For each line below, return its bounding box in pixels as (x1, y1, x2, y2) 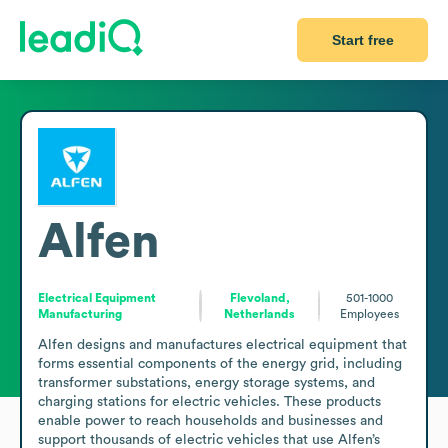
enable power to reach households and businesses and (38, 413, 383, 428)
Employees (339, 307, 399, 320)
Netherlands (224, 307, 296, 320)
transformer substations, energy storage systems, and (38, 375, 375, 390)
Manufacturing (38, 307, 122, 320)
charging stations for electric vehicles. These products (38, 394, 381, 409)
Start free (331, 32, 394, 48)
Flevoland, (229, 291, 290, 304)
